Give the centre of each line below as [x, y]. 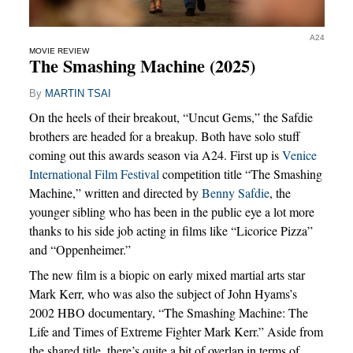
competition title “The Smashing [240, 174]
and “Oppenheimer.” [80, 250]
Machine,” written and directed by [115, 193]
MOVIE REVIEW [59, 50]
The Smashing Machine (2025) [142, 65]
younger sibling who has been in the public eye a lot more [171, 212]
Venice [299, 155]
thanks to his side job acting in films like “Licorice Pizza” [171, 231]
